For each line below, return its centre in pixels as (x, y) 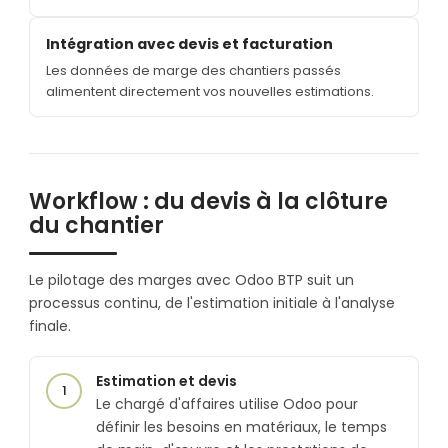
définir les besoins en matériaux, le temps (241, 426)
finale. (50, 325)
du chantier (96, 225)
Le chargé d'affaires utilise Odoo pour (227, 403)
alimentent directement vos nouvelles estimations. (210, 91)
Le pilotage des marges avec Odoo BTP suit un (191, 279)
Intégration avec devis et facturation (189, 43)
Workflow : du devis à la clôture (208, 201)
